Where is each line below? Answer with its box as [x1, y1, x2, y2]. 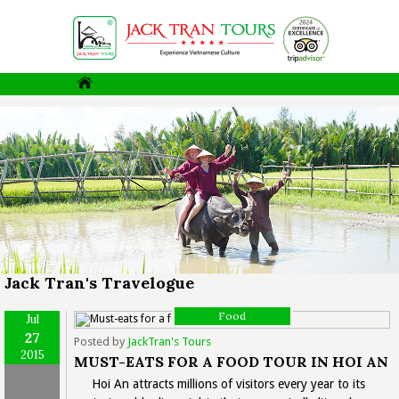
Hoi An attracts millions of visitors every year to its [92, 376, 365, 391]
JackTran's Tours [127, 334, 211, 348]
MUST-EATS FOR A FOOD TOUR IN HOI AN [74, 352, 388, 370]
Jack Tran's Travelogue [4, 272, 194, 293]
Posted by [74, 334, 127, 348]
